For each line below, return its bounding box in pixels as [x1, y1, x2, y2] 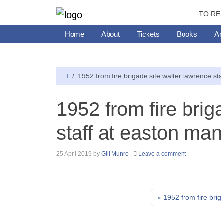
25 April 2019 [56, 150, 92, 157]
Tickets [137, 29, 160, 38]
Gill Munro [101, 150, 129, 157]
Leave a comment [138, 150, 186, 157]
